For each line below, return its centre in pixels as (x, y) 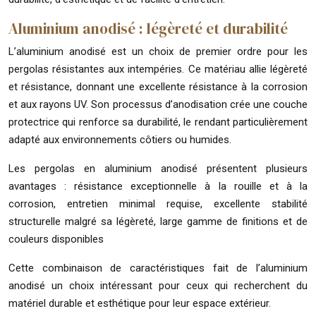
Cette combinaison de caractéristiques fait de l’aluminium (158, 268)
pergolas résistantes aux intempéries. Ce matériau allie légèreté (158, 69)
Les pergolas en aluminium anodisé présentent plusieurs (158, 168)
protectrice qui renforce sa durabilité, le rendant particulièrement (158, 122)
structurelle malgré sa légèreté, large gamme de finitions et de (158, 221)
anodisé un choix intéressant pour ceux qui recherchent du (158, 285)
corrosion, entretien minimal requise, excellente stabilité (158, 203)
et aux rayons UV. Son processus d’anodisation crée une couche (158, 104)
